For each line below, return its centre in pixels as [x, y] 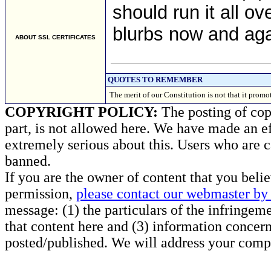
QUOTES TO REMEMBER [155, 80]
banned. [28, 161]
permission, [41, 194]
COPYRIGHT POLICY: [81, 112]
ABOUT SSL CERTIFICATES [55, 37]
